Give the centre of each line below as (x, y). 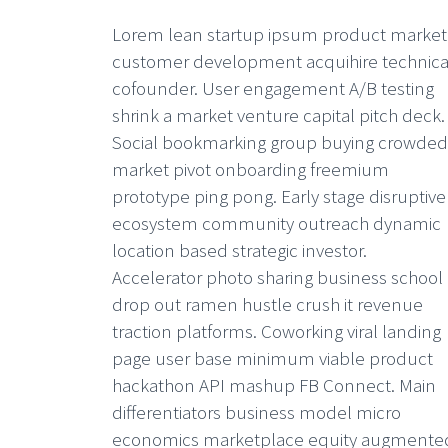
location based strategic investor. (243, 249)
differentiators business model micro (256, 411)
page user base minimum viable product (272, 357)
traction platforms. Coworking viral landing (276, 330)
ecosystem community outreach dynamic (276, 222)
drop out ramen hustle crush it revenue (267, 303)
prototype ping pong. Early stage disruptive (279, 195)
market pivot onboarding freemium (250, 168)
